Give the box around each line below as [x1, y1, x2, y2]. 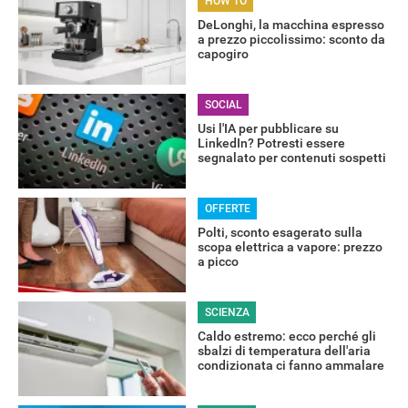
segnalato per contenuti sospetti [197, 150, 386, 166]
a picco [197, 254, 239, 270]
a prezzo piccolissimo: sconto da [197, 32, 385, 47]
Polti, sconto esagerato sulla [197, 225, 362, 240]
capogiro [197, 46, 249, 62]
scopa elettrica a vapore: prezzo [197, 240, 382, 255]
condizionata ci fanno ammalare [197, 358, 384, 373]
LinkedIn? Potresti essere [197, 136, 345, 151]
